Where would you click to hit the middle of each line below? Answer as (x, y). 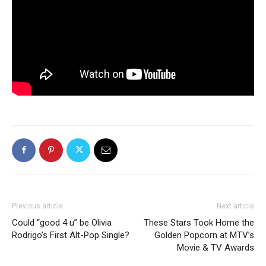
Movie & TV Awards (216, 247)
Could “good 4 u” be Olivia (62, 222)
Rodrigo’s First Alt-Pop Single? (71, 235)
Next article (235, 206)
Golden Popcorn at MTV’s (204, 235)
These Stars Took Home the (199, 222)
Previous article (37, 206)
